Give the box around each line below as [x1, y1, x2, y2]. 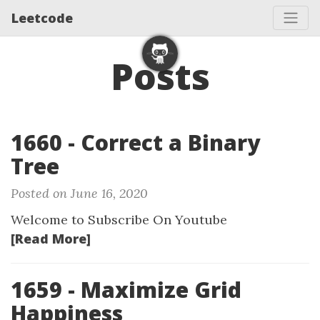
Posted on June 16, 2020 [11, 185, 148, 201]
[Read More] [11, 230, 91, 247]
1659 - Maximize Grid [11, 275, 241, 304]
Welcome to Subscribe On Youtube [11, 211, 227, 228]
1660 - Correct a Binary [11, 128, 260, 157]
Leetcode [11, 9, 73, 26]
